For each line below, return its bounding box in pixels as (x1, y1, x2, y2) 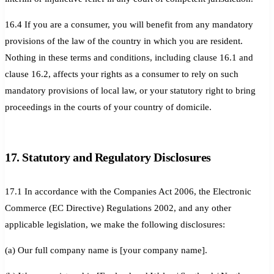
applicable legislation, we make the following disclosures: (5, 219, 225, 229)
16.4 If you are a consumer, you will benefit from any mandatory (5, 19, 253, 29)
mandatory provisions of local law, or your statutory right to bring (5, 85, 256, 95)
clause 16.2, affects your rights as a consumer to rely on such (5, 68, 239, 79)
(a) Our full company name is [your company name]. (5, 245, 207, 255)
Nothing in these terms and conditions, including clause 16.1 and (5, 52, 253, 62)
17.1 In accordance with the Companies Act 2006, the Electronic (5, 186, 251, 196)
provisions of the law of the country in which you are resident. (5, 35, 243, 46)
